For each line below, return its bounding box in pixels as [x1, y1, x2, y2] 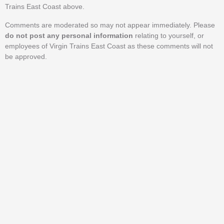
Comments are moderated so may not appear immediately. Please [5, 21, 215, 29]
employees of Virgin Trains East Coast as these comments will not [5, 42, 213, 50]
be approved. [5, 52, 47, 61]
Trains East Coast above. [5, 2, 84, 11]
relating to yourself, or [133, 31, 204, 40]
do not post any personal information [5, 31, 133, 40]
